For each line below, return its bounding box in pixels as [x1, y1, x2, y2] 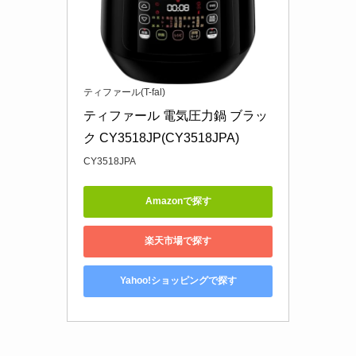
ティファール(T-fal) [83, 86, 165, 98]
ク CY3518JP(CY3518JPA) [83, 130, 239, 145]
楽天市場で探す [145, 235, 211, 247]
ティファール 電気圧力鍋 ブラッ [83, 108, 268, 122]
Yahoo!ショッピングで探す [119, 275, 237, 287]
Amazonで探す [145, 195, 211, 207]
